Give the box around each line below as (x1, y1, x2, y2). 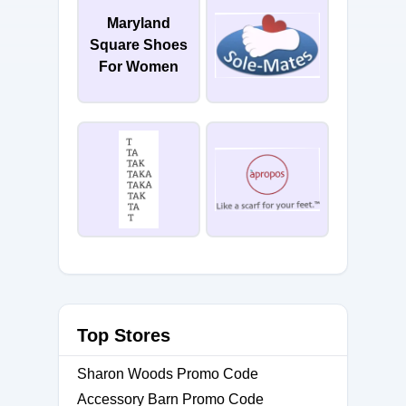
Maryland (107, 15, 170, 31)
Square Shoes (90, 37, 188, 53)
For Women (99, 59, 179, 74)
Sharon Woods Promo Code (77, 366, 258, 382)
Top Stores (77, 325, 170, 345)
